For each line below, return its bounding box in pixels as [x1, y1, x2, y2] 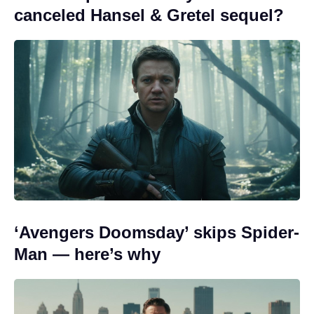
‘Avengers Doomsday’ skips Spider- [14, 223, 299, 243]
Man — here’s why [14, 245, 161, 264]
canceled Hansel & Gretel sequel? [14, 5, 284, 25]
